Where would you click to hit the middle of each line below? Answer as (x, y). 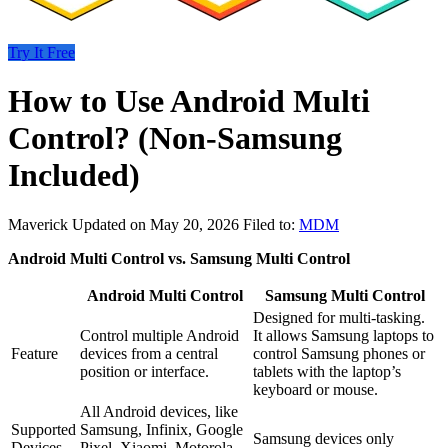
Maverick (40, 224)
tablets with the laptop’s (327, 371)
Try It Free (41, 52)
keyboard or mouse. (315, 389)
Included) (74, 175)
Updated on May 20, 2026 (157, 224)
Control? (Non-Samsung (175, 138)
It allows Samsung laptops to (343, 335)
